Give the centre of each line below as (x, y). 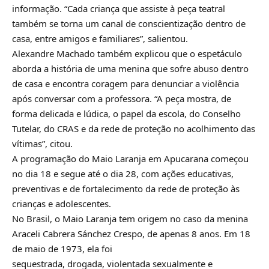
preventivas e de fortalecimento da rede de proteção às (126, 188)
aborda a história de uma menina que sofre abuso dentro (130, 68)
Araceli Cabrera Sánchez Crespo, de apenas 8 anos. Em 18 (131, 233)
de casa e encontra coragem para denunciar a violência (125, 83)
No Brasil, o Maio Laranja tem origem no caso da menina (130, 218)
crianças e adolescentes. (62, 203)
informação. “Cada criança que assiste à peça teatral (119, 8)
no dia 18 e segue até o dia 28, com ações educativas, (123, 173)
